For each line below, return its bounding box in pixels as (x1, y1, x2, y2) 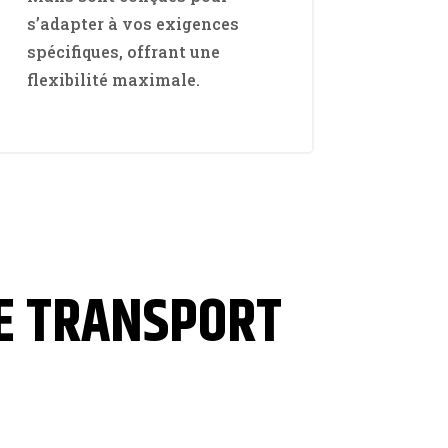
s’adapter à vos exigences (26, 13, 239, 35)
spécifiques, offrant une (26, 41, 220, 63)
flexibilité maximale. (26, 69, 200, 91)
